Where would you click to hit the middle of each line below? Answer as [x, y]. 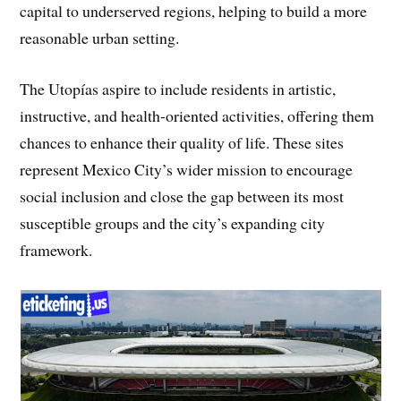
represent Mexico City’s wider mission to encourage [187, 169]
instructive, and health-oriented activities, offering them [197, 115]
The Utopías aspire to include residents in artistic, [178, 88]
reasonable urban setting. [100, 38]
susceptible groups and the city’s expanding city [173, 222]
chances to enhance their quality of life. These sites [182, 142]
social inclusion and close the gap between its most [182, 196]
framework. [56, 249]
